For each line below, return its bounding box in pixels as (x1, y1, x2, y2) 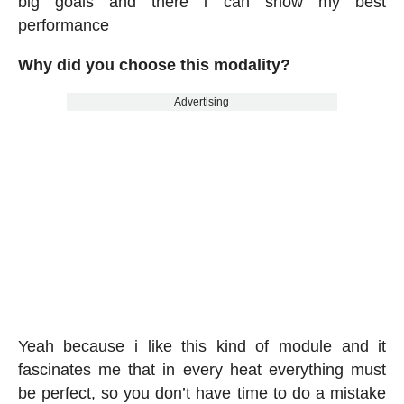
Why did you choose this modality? (17, 56, 290, 75)
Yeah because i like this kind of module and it (17, 337, 387, 356)
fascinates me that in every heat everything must (17, 361, 387, 380)
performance (17, 16, 109, 35)
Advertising (174, 96, 230, 109)
